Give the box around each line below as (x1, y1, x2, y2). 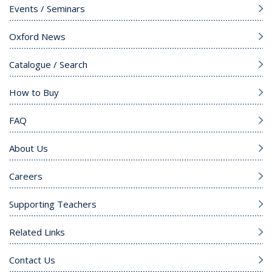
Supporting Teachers (9, 198, 97, 210)
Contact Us (9, 254, 55, 266)
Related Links (9, 226, 65, 238)
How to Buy (9, 86, 59, 98)
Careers (9, 170, 42, 182)
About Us (9, 142, 48, 154)
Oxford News (9, 30, 66, 42)
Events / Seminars (9, 2, 85, 15)
